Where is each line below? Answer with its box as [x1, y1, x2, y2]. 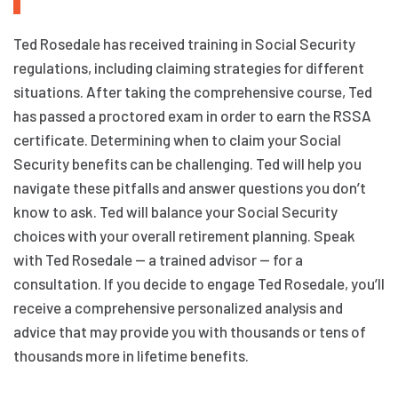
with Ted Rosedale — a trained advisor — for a [13, 251, 303, 269]
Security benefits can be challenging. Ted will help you [13, 155, 362, 173]
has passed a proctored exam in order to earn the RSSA [13, 107, 371, 125]
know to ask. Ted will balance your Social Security [13, 203, 338, 221]
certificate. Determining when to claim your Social [13, 131, 341, 149]
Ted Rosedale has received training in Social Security [13, 35, 355, 53]
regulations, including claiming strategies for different [13, 59, 364, 77]
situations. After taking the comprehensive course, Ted [13, 83, 372, 101]
